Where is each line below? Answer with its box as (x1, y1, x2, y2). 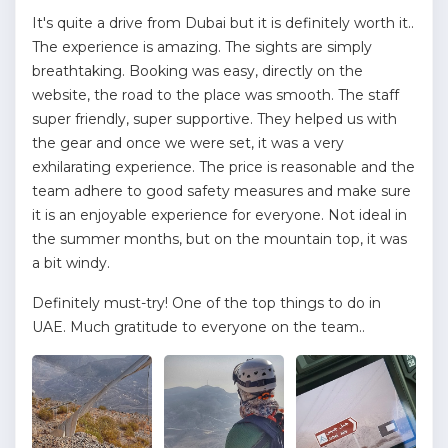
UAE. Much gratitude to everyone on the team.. (32, 318, 365, 336)
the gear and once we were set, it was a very (32, 134, 344, 152)
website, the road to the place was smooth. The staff (32, 86, 399, 104)
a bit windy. (32, 254, 110, 272)
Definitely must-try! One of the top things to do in (32, 294, 381, 312)
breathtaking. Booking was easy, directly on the (32, 62, 363, 80)
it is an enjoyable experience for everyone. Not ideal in (32, 206, 407, 224)
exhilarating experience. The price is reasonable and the (32, 158, 415, 176)
